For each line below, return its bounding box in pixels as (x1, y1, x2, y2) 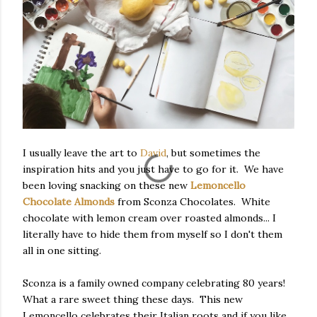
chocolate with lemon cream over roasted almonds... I (23, 212, 276, 225)
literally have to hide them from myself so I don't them (23, 228, 282, 241)
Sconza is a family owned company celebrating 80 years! (23, 277, 288, 290)
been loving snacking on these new (23, 179, 190, 192)
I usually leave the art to (23, 146, 140, 160)
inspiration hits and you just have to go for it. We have (23, 163, 284, 176)
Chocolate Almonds (23, 195, 115, 209)
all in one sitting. (23, 244, 104, 258)
